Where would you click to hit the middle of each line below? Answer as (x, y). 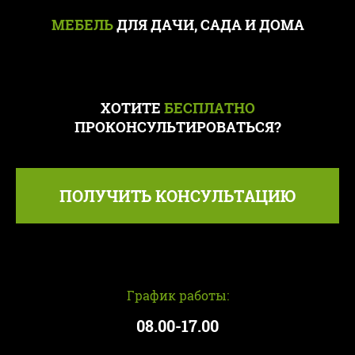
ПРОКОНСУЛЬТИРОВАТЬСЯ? (177, 127)
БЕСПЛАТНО (209, 108)
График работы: (177, 295)
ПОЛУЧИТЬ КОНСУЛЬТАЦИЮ (177, 196)
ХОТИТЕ (132, 108)
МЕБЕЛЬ (82, 25)
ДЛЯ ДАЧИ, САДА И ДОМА (208, 25)
